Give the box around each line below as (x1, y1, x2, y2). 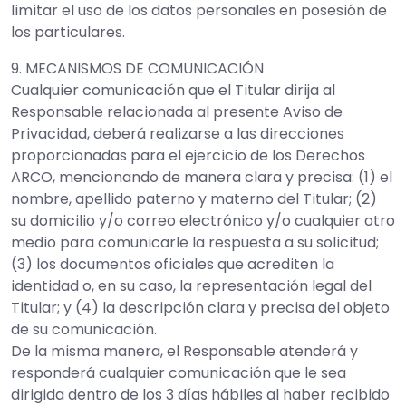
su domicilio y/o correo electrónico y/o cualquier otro (11, 210, 395, 231)
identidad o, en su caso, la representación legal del (11, 275, 372, 296)
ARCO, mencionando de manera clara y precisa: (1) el (11, 167, 392, 188)
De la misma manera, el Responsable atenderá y (11, 341, 358, 362)
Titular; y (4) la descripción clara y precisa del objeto (11, 297, 390, 318)
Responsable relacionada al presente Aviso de (11, 101, 343, 122)
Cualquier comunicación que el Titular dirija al (11, 80, 335, 101)
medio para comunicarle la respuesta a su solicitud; (11, 232, 379, 253)
